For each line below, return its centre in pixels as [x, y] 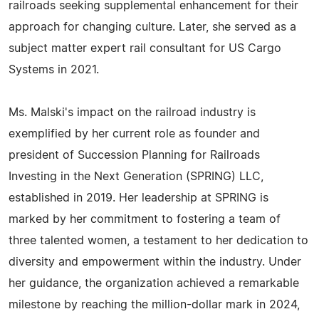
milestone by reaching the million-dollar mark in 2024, [154, 305]
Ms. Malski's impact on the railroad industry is [132, 113]
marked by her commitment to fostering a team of [145, 219]
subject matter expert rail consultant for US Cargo [145, 48]
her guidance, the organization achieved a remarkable [154, 283]
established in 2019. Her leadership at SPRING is [138, 198]
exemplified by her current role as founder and [134, 134]
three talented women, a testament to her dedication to [158, 241]
